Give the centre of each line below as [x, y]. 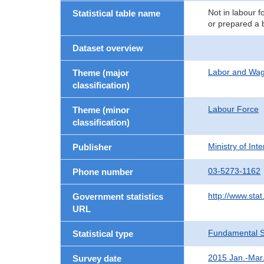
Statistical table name [116, 13]
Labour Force [233, 109]
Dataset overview [108, 48]
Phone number [103, 172]
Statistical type [103, 234]
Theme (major [101, 73]
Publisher [92, 147]
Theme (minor [101, 110]
